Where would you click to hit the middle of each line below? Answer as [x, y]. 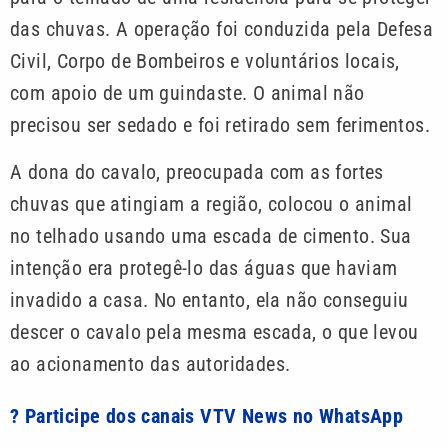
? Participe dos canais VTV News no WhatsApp [207, 415]
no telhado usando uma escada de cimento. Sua [211, 235]
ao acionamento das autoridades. [150, 363]
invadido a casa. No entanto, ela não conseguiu [209, 299]
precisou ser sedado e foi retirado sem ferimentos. [220, 125]
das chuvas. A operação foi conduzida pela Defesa [222, 29]
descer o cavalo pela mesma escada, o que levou [214, 331]
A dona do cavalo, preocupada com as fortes [197, 171]
